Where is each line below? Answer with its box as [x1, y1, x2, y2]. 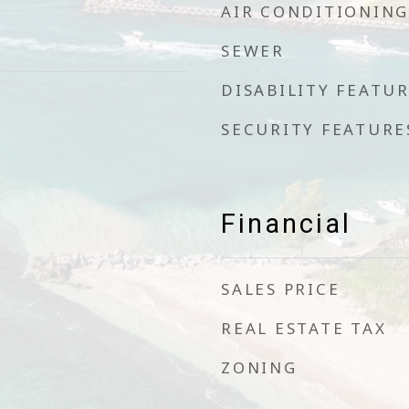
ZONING [221, 357, 298, 378]
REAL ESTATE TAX [221, 318, 387, 339]
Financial [221, 208, 351, 239]
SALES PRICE [221, 278, 341, 299]
